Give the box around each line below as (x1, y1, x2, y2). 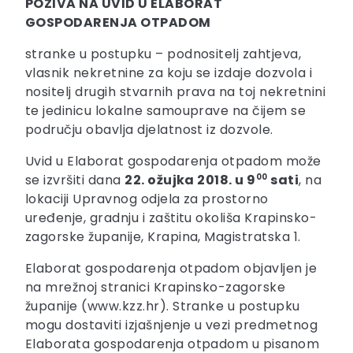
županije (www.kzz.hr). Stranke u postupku (25, 296, 300, 315)
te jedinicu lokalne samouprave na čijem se (25, 101, 307, 120)
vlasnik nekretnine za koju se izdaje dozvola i (25, 63, 313, 82)
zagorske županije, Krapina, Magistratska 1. (25, 227, 301, 246)
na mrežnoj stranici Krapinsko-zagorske (25, 277, 286, 296)
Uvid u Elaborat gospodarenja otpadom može (25, 151, 321, 170)
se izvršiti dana (25, 170, 125, 189)
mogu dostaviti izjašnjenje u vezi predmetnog (25, 315, 318, 334)
